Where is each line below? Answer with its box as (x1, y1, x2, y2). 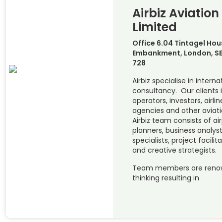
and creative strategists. (132, 145, 217, 155)
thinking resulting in (132, 172, 199, 183)
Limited (132, 18, 177, 35)
